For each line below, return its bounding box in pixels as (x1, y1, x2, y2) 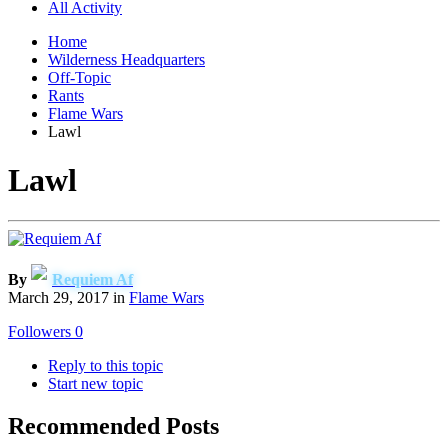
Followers (8, 323, 71, 341)
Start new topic (48, 375, 143, 393)
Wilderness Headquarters (48, 50, 205, 68)
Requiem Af (52, 271, 133, 289)
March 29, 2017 (8, 289, 109, 307)
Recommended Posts (8, 413, 219, 440)
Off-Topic (48, 68, 111, 86)
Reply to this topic (48, 357, 163, 375)
